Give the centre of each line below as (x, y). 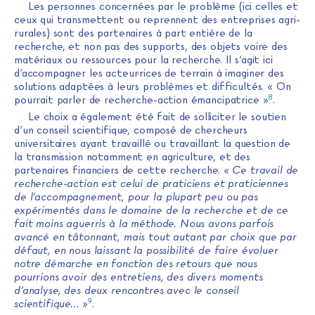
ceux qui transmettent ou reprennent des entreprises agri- (157, 20)
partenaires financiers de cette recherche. (119, 171)
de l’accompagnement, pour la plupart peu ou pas (136, 197)
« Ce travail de (261, 171)
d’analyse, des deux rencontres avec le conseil (127, 291)
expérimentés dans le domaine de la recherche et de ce (152, 211)
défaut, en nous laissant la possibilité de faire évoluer (146, 251)
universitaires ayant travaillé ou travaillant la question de (153, 144)
